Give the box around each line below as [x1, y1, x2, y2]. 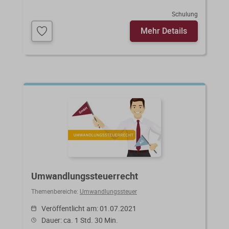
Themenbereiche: [31, 187, 80, 195]
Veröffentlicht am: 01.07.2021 [41, 203, 136, 213]
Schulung [172, 9, 198, 18]
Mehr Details [141, 25, 187, 36]
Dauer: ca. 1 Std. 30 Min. [41, 215, 118, 225]
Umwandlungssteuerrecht [31, 169, 138, 182]
